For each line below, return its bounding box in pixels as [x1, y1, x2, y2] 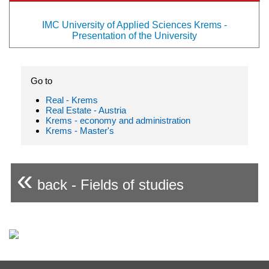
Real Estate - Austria [46, 104, 126, 115]
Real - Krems [46, 94, 98, 105]
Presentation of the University [71, 30, 197, 41]
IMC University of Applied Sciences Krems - [41, 19, 227, 30]
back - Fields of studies [33, 176, 184, 193]
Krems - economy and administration [46, 115, 190, 125]
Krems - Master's [46, 125, 114, 136]
